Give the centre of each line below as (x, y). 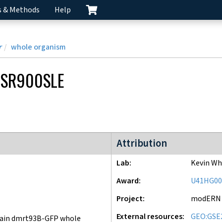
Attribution (142, 143)
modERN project (140, 138)
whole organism (38, 47)
